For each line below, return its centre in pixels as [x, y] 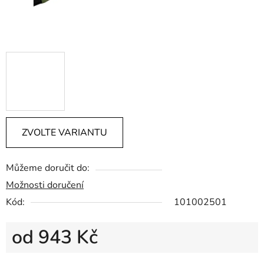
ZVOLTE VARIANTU [65, 133]
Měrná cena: [37, 256]
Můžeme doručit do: [48, 168]
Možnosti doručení [45, 185]
